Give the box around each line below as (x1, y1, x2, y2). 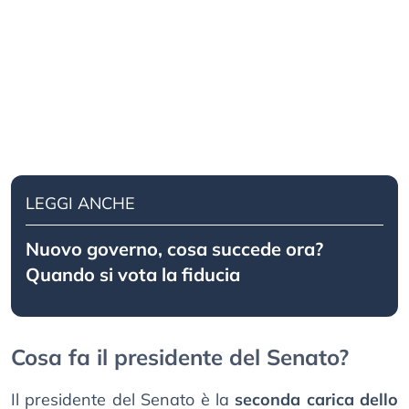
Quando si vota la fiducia (26, 263, 240, 287)
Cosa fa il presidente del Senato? (11, 343, 349, 372)
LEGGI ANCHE (26, 193, 135, 215)
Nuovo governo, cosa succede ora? (26, 237, 323, 261)
